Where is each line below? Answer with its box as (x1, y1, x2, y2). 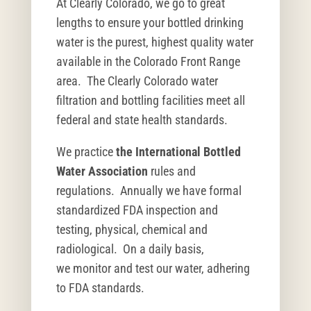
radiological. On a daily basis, (56, 242, 204, 257)
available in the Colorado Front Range (56, 54, 240, 69)
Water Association (56, 164, 148, 179)
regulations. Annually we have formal (56, 183, 242, 199)
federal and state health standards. (56, 112, 228, 128)
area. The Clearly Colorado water (56, 74, 218, 89)
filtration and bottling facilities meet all (56, 93, 245, 108)
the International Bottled (115, 144, 241, 160)
